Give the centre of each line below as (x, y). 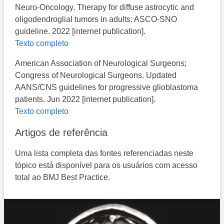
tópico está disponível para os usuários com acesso (106, 165)
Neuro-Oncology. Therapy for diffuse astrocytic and (105, 7)
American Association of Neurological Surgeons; (101, 63)
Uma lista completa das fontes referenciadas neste (104, 153)
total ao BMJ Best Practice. (63, 177)
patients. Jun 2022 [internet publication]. (85, 99)
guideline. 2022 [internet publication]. (80, 31)
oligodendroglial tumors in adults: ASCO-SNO (96, 19)
